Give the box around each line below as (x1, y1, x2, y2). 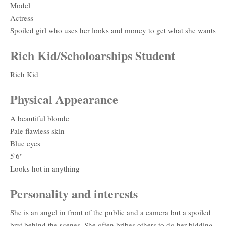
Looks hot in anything (10, 163, 80, 174)
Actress (10, 12, 33, 23)
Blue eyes (10, 138, 40, 148)
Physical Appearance (10, 90, 118, 108)
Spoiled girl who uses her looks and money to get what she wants (10, 25, 216, 35)
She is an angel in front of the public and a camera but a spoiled (10, 207, 211, 217)
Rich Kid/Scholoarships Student (10, 46, 175, 64)
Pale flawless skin (10, 125, 65, 136)
